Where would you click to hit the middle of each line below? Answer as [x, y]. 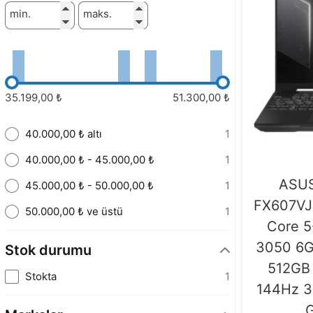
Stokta [41, 276]
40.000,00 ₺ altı [63, 134]
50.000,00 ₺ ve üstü [74, 212]
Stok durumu [48, 250]
